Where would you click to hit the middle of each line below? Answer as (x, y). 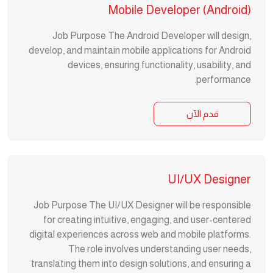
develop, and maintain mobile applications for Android (140, 50)
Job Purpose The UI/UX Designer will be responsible (142, 205)
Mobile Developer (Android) (180, 10)
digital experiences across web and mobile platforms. (140, 234)
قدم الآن (202, 114)
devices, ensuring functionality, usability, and (159, 65)
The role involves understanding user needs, (160, 249)
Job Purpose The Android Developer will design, (152, 36)
